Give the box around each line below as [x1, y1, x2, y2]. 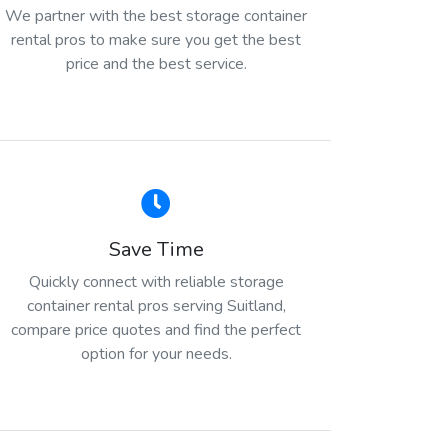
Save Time [108, 235, 204, 263]
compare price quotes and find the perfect [11, 318, 301, 341]
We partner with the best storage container [5, 4, 307, 27]
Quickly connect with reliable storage [28, 270, 284, 293]
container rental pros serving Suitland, [26, 294, 286, 317]
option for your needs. [80, 342, 232, 365]
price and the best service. [65, 52, 247, 75]
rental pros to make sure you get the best [11, 28, 301, 51]
